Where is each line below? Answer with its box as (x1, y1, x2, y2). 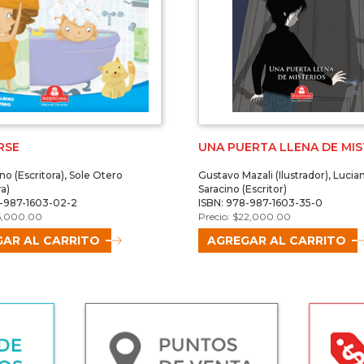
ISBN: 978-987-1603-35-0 (197, 197, 323, 210)
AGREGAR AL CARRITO (206, 233, 346, 249)
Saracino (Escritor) (197, 183, 287, 196)
